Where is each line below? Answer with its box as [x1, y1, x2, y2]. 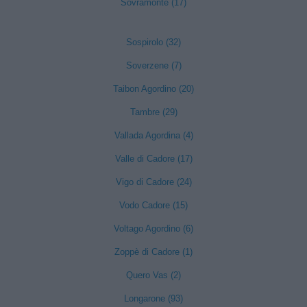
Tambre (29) [130, 107, 177, 117]
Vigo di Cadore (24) [115, 177, 192, 187]
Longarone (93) [124, 293, 183, 304]
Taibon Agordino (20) [113, 84, 194, 94]
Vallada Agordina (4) [114, 130, 193, 140]
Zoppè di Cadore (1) [114, 247, 193, 257]
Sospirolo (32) [126, 37, 181, 47]
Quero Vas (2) [126, 270, 181, 280]
